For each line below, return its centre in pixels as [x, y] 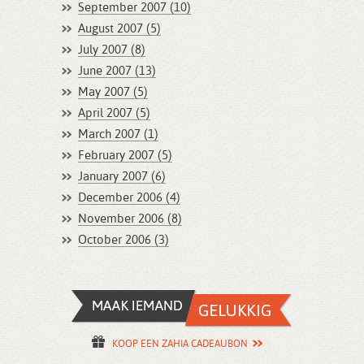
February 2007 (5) [125, 156]
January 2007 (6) [122, 177]
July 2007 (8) [112, 50]
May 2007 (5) [113, 92]
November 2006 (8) [130, 219]
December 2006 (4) [129, 198]
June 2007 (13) [117, 71]
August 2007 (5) [119, 29]
